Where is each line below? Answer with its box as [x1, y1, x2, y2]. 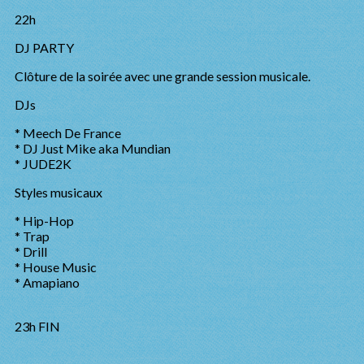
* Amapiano [15, 275, 80, 290]
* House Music [15, 259, 97, 275]
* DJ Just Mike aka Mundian [15, 141, 171, 156]
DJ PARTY [15, 40, 74, 55]
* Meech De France [15, 125, 121, 141]
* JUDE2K [15, 156, 71, 171]
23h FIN [15, 318, 60, 334]
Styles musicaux [15, 184, 102, 200]
